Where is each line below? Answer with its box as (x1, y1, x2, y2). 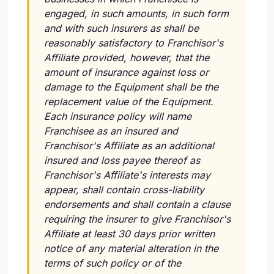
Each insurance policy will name (44, 110, 191, 123)
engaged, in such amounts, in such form (44, 7, 229, 20)
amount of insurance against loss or (44, 66, 209, 79)
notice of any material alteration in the (44, 242, 218, 255)
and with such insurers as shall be (44, 22, 199, 35)
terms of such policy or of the (44, 257, 181, 270)
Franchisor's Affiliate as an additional (44, 139, 214, 152)
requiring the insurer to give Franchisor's (44, 213, 231, 226)
